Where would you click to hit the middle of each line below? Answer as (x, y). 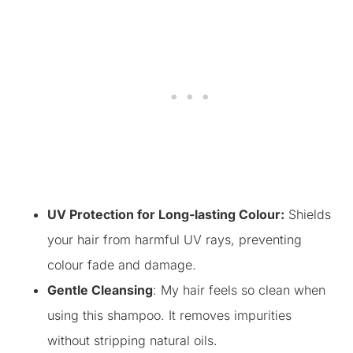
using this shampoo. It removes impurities (169, 315)
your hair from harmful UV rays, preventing (175, 240)
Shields (308, 214)
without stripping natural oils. (132, 340)
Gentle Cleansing (100, 290)
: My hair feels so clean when (239, 290)
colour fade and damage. (122, 265)
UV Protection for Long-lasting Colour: (166, 214)
